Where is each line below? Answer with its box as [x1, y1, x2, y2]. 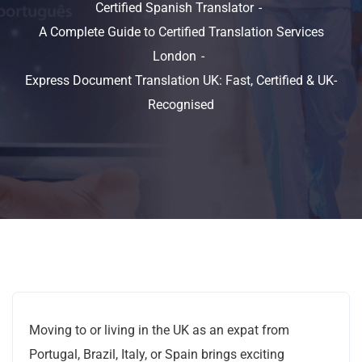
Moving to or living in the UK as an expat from [29, 322, 289, 338]
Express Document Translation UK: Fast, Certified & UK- [25, 73, 337, 88]
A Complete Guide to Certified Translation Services [38, 24, 324, 40]
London [153, 48, 196, 64]
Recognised [148, 97, 214, 112]
